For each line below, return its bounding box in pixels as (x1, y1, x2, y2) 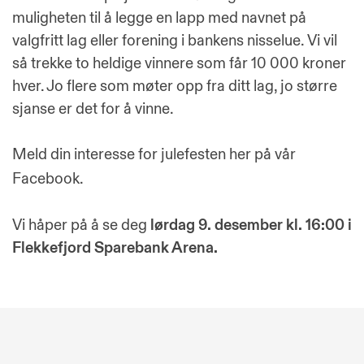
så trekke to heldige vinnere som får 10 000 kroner (12, 53, 346, 73)
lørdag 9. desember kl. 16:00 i (150, 214, 352, 235)
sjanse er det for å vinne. (12, 98, 174, 119)
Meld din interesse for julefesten (12, 145, 229, 165)
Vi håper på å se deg (12, 214, 150, 235)
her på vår (229, 145, 296, 165)
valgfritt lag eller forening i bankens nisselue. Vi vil (12, 30, 337, 50)
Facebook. (12, 169, 84, 189)
